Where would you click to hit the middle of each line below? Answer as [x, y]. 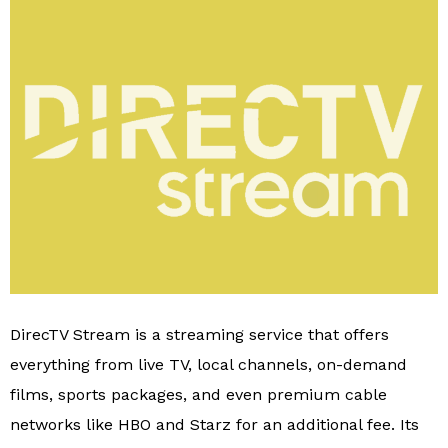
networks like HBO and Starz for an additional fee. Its [214, 424]
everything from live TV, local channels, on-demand [208, 364]
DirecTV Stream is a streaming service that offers [199, 334]
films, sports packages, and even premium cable [198, 394]
